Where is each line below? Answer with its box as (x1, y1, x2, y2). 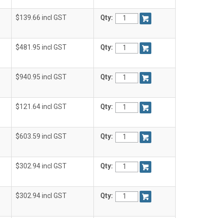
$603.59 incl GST (16, 132, 67, 140)
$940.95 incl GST (16, 73, 67, 81)
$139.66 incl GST (16, 14, 67, 21)
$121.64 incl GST (16, 103, 67, 110)
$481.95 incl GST (16, 43, 67, 51)
